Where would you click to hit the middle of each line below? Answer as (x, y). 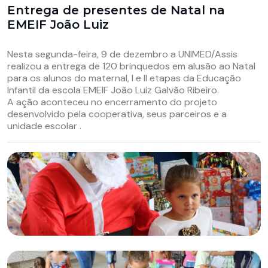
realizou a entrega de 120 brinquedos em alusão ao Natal (131, 66)
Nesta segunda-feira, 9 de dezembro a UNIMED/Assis (122, 54)
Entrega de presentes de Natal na (116, 10)
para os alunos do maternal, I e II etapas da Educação (124, 78)
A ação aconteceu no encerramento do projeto (112, 102)
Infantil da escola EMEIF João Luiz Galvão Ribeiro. (113, 90)
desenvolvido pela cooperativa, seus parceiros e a (117, 114)
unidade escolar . (44, 126)
